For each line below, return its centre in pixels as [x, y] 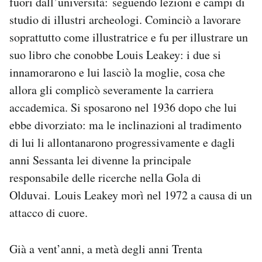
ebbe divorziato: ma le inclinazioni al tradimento [125, 125]
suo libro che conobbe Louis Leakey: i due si [115, 54]
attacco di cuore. [49, 212]
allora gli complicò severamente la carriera [111, 89]
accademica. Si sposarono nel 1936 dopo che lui [123, 107]
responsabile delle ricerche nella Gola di [105, 177]
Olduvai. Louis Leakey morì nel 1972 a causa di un [131, 195]
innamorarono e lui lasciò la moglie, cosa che [117, 72]
